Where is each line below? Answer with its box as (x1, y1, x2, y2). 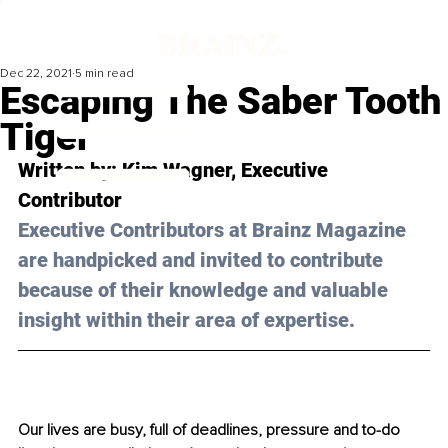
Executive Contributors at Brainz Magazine (18, 218, 411, 243)
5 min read (75, 66, 134, 82)
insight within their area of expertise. (18, 308, 355, 333)
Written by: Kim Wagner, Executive (18, 158, 333, 183)
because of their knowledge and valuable (18, 278, 393, 303)
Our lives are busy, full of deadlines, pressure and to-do (18, 420, 404, 441)
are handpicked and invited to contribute (18, 248, 388, 273)
